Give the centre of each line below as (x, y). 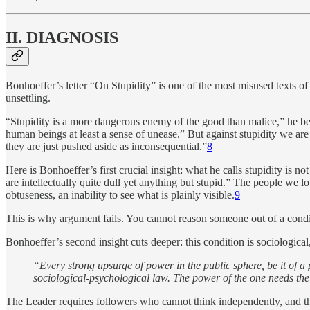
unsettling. (28, 98)
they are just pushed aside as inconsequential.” (106, 147)
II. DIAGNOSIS (62, 38)
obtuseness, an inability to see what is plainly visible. (120, 195)
